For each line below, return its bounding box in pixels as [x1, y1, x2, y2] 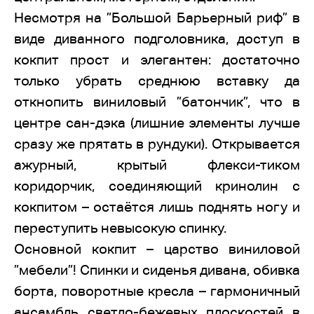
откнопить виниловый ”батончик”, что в [14, 94, 300, 109]
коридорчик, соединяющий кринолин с [14, 178, 300, 193]
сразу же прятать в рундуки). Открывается [14, 136, 300, 151]
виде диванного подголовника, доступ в [14, 31, 300, 46]
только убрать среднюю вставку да [14, 73, 300, 88]
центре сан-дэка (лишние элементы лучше [14, 115, 300, 130]
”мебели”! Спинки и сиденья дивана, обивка [14, 262, 300, 278]
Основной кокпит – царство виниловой [14, 241, 300, 257]
